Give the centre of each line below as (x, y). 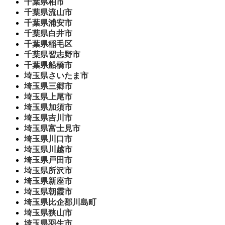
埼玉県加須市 (48, 107)
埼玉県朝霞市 (48, 192)
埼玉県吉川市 (48, 118)
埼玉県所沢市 (48, 171)
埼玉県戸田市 (48, 160)
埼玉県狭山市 (48, 213)
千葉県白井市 (48, 34)
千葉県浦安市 (48, 23)
